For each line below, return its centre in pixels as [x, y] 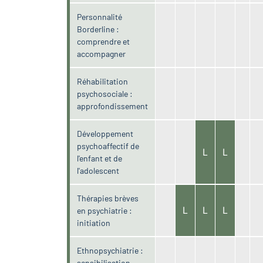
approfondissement [113, 106]
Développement [105, 133]
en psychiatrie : [105, 210]
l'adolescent [98, 170]
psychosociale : [105, 93]
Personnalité [100, 16]
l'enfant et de [100, 158]
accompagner [102, 53]
